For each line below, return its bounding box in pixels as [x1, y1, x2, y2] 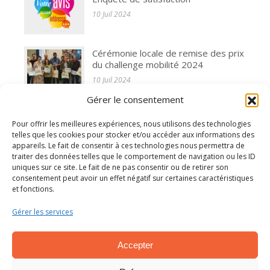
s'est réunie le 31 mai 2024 [92, 113, 205, 125]
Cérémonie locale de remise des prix [92, 47, 244, 59]
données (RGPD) [92, 167, 162, 179]
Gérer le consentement [86, 93, 184, 105]
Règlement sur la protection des [92, 155, 227, 168]
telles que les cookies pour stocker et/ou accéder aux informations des [12, 130, 254, 140]
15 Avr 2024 [92, 183, 132, 193]
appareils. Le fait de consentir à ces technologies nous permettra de [12, 140, 245, 151]
